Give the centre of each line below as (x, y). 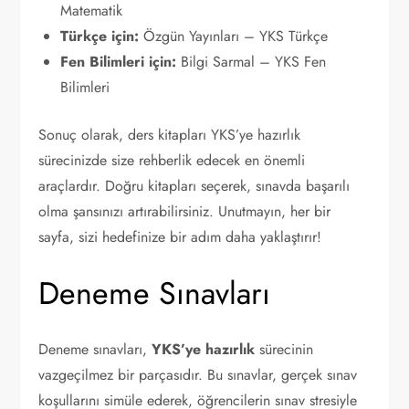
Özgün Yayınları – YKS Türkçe (234, 36)
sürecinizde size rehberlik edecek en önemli (172, 160)
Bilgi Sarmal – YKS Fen (252, 62)
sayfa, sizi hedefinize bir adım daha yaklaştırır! (180, 237)
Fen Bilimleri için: (119, 62)
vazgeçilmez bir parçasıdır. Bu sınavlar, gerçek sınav (198, 375)
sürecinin (284, 349)
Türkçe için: (100, 36)
